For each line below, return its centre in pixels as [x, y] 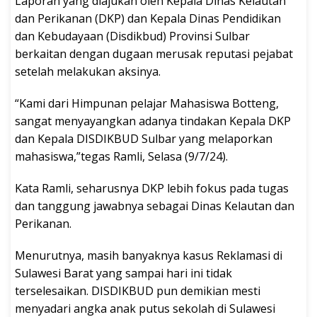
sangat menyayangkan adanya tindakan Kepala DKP [153, 121]
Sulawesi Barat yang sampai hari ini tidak [123, 273]
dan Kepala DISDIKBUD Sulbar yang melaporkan [144, 139]
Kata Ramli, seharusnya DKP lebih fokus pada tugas [152, 189]
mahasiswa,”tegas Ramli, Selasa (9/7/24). [121, 157]
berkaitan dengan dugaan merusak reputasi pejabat [154, 54]
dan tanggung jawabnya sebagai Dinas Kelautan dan [155, 206]
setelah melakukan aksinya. [88, 72]
